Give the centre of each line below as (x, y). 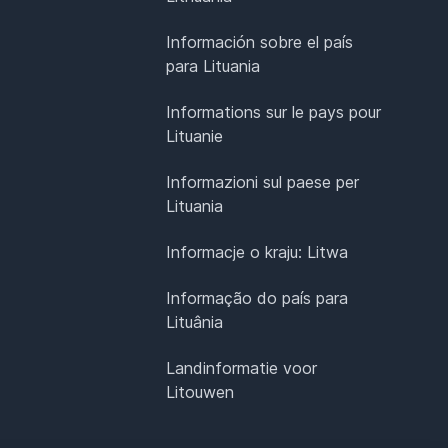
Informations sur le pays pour (274, 112)
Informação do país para (257, 298)
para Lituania (213, 66)
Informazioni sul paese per (263, 182)
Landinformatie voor (242, 368)
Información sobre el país (260, 42)
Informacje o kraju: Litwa (257, 252)
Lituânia (195, 322)
